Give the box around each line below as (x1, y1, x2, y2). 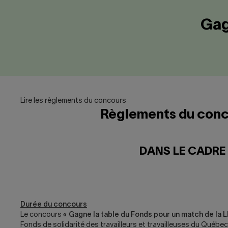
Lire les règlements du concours (20, 98, 126, 104)
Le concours (20, 212, 63, 218)
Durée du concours (20, 202, 87, 208)
